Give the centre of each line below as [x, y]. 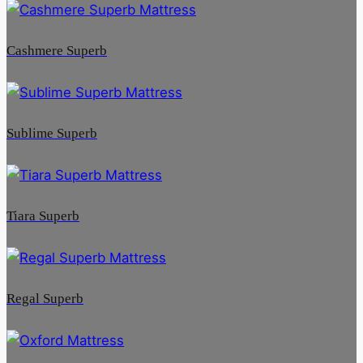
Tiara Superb [43, 216]
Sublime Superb [52, 134]
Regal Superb [45, 299]
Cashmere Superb [57, 50]
